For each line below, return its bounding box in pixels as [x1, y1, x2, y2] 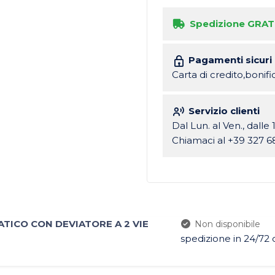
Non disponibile [195, 219, 261, 230]
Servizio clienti [188, 104, 260, 117]
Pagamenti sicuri [188, 53, 272, 66]
